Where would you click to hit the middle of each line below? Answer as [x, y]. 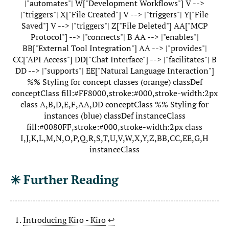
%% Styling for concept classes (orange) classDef [114, 82]
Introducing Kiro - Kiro [64, 220]
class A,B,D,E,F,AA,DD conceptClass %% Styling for [114, 104]
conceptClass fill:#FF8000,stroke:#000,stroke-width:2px [114, 93]
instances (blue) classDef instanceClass [114, 115]
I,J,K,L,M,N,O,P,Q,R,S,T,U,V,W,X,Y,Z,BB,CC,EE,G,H [114, 138]
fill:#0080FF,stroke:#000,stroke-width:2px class [114, 127]
